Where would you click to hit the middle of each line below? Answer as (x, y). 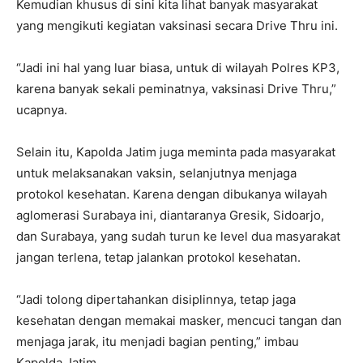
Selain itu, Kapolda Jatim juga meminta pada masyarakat (176, 152)
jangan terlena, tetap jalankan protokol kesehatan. (158, 258)
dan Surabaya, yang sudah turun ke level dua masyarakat (178, 237)
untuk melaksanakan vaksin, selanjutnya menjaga (156, 173)
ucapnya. (42, 110)
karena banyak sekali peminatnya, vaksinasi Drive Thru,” (176, 89)
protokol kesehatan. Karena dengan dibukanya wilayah (172, 194)
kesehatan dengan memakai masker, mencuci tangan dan (179, 321)
